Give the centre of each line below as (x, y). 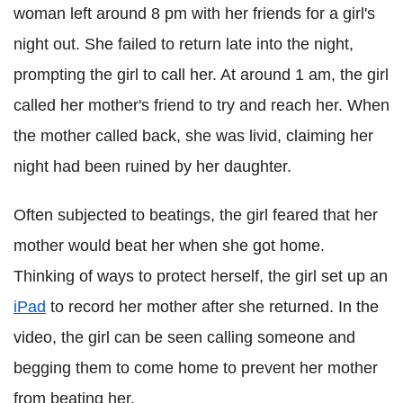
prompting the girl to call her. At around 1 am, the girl (201, 75)
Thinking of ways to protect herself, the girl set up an (201, 276)
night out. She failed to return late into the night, (184, 44)
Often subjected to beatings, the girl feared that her (196, 215)
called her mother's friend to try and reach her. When (201, 105)
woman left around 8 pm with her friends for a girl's (194, 13)
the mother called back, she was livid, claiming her (193, 136)
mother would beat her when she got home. (169, 246)
